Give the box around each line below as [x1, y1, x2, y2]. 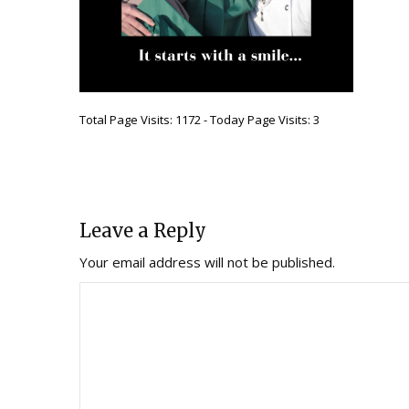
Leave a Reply [79, 219, 206, 243]
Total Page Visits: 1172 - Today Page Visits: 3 [79, 111, 320, 129]
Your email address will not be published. [79, 253, 335, 272]
